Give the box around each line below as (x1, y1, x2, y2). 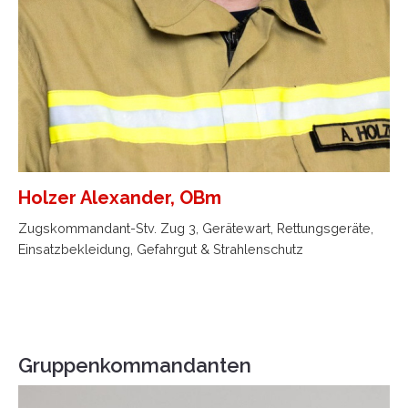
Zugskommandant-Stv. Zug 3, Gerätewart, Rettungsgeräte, (18, 220, 373, 237)
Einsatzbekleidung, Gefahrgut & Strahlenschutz (18, 241, 303, 258)
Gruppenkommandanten (18, 353, 251, 378)
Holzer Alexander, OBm (18, 187, 221, 209)
